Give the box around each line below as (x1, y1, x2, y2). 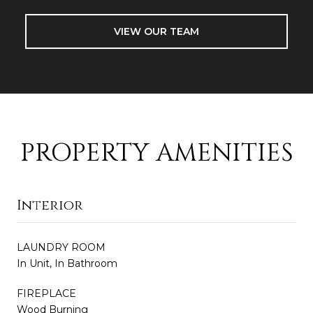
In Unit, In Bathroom (17, 256, 117, 270)
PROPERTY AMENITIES (20, 136, 293, 170)
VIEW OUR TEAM (114, 24, 199, 38)
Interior (17, 195, 83, 214)
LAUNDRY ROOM (17, 240, 105, 254)
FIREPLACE (17, 286, 76, 300)
